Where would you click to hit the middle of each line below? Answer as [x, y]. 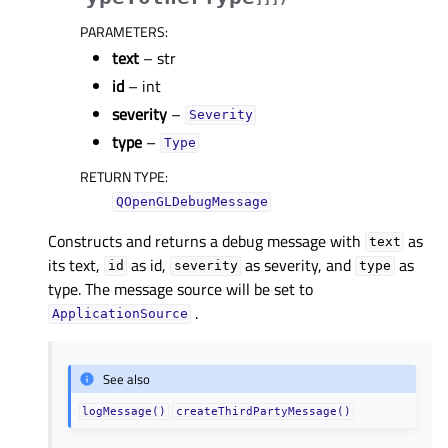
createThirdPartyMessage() [263, 411]
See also [127, 379]
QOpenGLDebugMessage [191, 202]
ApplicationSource [119, 314]
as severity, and [298, 264]
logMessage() [124, 411]
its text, [76, 264]
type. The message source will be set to [180, 288]
